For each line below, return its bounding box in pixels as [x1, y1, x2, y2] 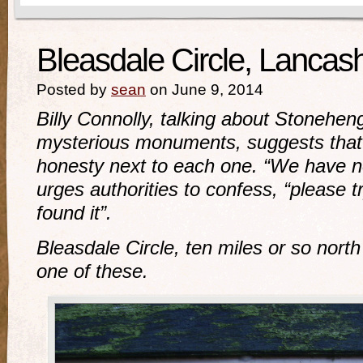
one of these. [36, 260, 148, 282]
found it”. [36, 202, 112, 224]
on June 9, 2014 [146, 81, 263, 98]
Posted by [36, 81, 111, 98]
